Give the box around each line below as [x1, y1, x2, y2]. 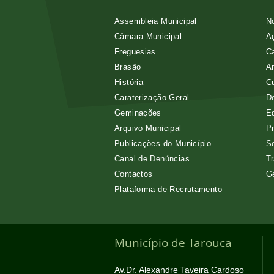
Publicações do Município [114, 138, 212, 148]
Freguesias [114, 46, 156, 56]
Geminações [114, 108, 161, 117]
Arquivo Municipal [114, 123, 182, 133]
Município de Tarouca [114, 234, 232, 251]
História [114, 77, 144, 87]
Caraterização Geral [114, 92, 190, 102]
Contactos [114, 169, 153, 179]
